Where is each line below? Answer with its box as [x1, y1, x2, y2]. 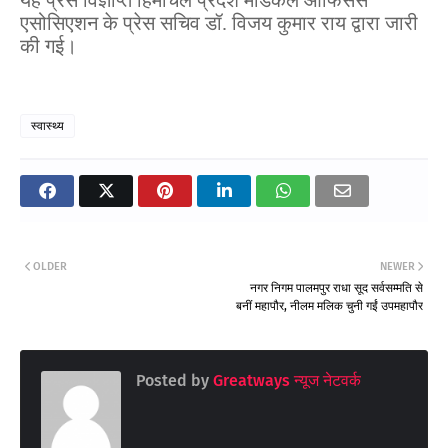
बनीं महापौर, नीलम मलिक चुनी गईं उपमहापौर [236, 298, 423, 313]
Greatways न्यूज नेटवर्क [209, 370, 361, 390]
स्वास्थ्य [31, 118, 64, 133]
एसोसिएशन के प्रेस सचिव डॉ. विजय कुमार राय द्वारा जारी [20, 11, 418, 34]
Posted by [136, 370, 209, 390]
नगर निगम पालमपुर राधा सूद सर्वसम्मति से [250, 280, 423, 295]
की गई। [20, 34, 77, 57]
